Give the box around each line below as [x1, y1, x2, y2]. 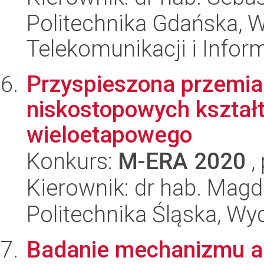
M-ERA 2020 [118, 148, 246, 174]
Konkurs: [27, 148, 118, 174]
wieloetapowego [27, 121, 192, 148]
